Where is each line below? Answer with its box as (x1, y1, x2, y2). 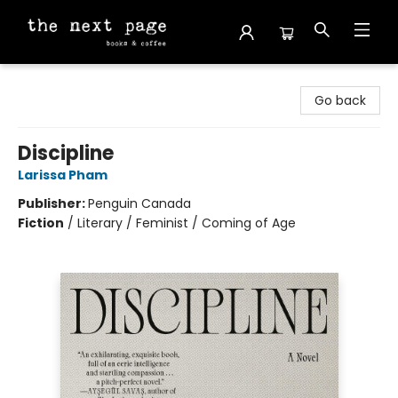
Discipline (18, 139, 114, 167)
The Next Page (13, 72, 103, 90)
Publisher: (18, 195, 88, 212)
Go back (314, 92, 366, 109)
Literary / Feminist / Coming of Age (77, 214, 296, 232)
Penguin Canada (88, 195, 191, 212)
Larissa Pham (18, 166, 107, 184)
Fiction (18, 214, 64, 232)
